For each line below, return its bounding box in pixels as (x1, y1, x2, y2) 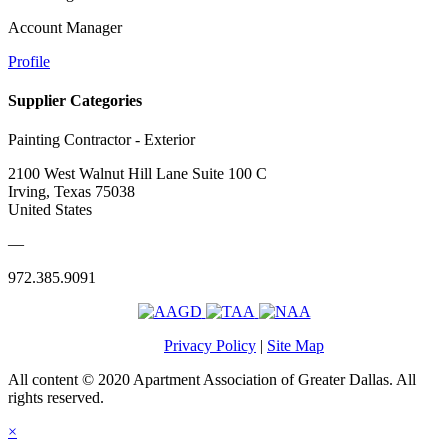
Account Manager (8, 18, 122, 36)
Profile (8, 52, 50, 70)
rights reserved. (8, 389, 104, 407)
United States (8, 201, 92, 219)
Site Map (267, 337, 324, 355)
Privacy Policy (164, 337, 256, 355)
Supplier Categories (8, 92, 142, 110)
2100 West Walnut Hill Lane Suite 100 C (8, 165, 267, 183)
